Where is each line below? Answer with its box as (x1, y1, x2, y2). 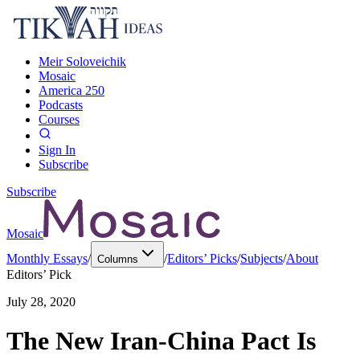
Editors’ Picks (167, 252, 237, 265)
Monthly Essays (6, 252, 88, 265)
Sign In (39, 143, 76, 157)
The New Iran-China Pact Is (6, 326, 316, 356)
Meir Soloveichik (39, 55, 126, 68)
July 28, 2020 (6, 295, 76, 309)
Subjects (240, 252, 283, 265)
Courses (39, 112, 80, 126)
